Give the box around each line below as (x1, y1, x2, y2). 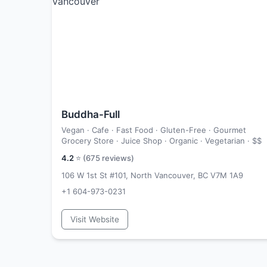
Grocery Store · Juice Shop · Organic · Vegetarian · (61, 136, 252, 145)
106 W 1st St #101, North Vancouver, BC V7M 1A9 (61, 170, 243, 180)
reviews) (100, 153, 134, 163)
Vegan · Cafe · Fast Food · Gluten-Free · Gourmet (61, 125, 246, 135)
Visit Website (70, 215, 119, 224)
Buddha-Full (61, 108, 120, 120)
